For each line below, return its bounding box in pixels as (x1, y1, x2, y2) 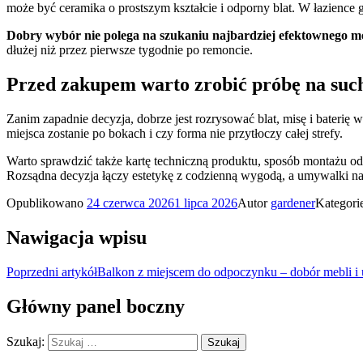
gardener (271, 196, 315, 211)
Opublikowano (6, 196, 87, 211)
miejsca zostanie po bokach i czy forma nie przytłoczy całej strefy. (6, 126, 343, 141)
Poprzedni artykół (6, 264, 97, 279)
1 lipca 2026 (174, 196, 237, 211)
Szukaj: (6, 334, 45, 348)
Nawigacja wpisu (6, 227, 147, 249)
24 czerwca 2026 (87, 196, 174, 211)
